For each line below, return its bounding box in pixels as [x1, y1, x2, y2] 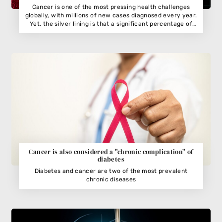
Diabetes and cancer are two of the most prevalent [34, 167, 188, 174]
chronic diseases [86, 175, 136, 183]
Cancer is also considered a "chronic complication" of [29, 147, 193, 156]
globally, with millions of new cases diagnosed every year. [25, 12, 197, 19]
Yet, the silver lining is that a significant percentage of [30, 20, 192, 28]
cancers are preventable [74, 29, 148, 36]
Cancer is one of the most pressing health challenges [32, 3, 190, 11]
